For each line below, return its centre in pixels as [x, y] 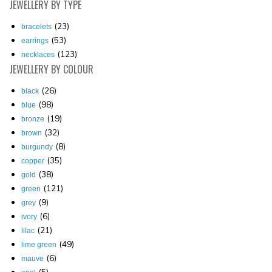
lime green [39, 244]
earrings [35, 40]
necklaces [38, 54]
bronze [33, 119]
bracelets [36, 26]
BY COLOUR [71, 69]
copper [33, 161]
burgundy [37, 147]
